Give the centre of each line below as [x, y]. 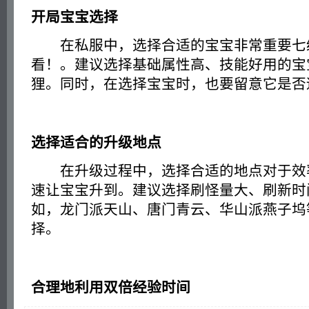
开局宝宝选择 [74, 17]
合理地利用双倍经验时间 [111, 287]
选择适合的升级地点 [96, 142]
